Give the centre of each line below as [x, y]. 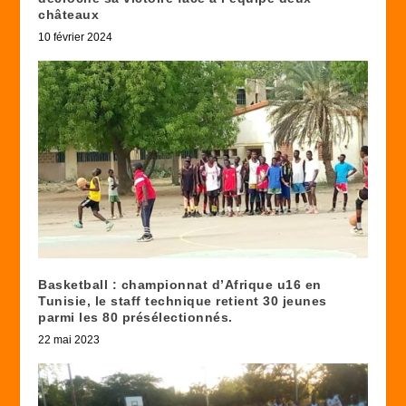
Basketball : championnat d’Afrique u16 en [180, 285]
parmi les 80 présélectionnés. [135, 318]
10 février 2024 [76, 38]
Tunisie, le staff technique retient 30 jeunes [183, 301]
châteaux [69, 15]
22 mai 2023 [69, 340]
